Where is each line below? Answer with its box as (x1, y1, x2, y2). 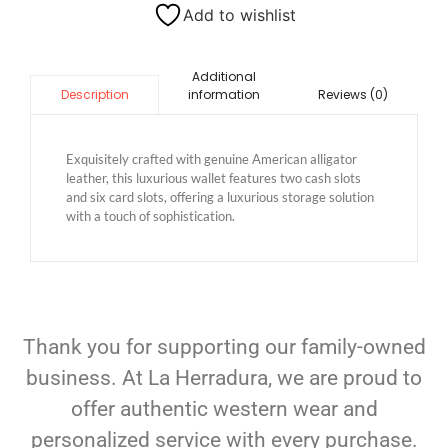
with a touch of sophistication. (66, 208, 235, 225)
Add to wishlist (182, 5, 296, 26)
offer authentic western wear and (70, 397, 378, 422)
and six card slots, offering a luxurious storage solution (66, 189, 374, 206)
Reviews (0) (318, 86, 389, 104)
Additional (191, 68, 256, 86)
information (187, 86, 260, 104)
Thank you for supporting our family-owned (22, 335, 426, 360)
